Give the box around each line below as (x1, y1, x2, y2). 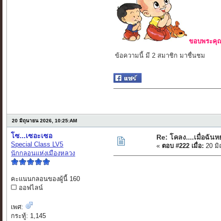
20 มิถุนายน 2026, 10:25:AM (12, 118, 77, 124)
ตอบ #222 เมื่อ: (162, 142, 204, 150)
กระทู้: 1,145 (11, 212, 46, 220)
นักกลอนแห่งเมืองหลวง (11, 149, 75, 157)
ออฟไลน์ (17, 184, 43, 192)
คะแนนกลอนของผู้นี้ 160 (11, 175, 80, 183)
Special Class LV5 (11, 141, 64, 148)
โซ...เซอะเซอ (11, 132, 53, 140)
